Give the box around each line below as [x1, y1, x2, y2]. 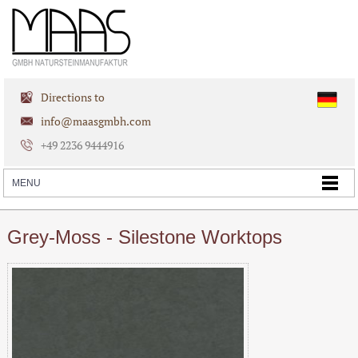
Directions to [41, 89, 105, 105]
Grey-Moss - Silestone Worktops [6, 225, 282, 248]
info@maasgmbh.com [41, 113, 152, 129]
